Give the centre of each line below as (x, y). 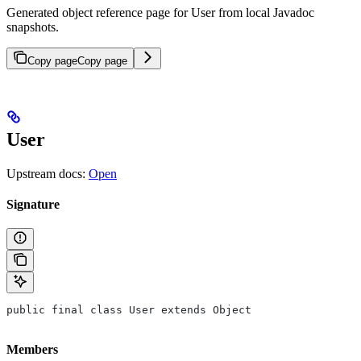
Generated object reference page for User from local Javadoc (160, 12)
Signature (33, 204)
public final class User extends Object (129, 309)
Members (32, 349)
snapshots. (33, 27)
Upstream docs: (48, 173)
